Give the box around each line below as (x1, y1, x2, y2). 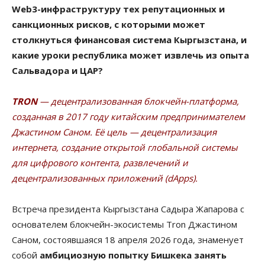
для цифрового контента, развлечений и (12, 156, 188, 169)
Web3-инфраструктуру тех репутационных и (12, 2, 225, 15)
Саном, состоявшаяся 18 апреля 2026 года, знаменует (12, 233, 244, 245)
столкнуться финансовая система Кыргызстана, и (12, 33, 247, 46)
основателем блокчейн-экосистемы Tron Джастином (12, 218, 237, 230)
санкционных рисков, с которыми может (12, 18, 205, 30)
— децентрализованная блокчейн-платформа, (37, 95, 239, 107)
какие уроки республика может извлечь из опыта (12, 49, 249, 61)
